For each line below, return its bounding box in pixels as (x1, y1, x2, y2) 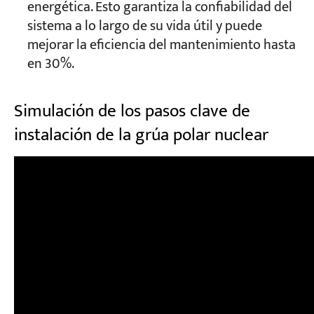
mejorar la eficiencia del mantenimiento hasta (27, 33, 296, 57)
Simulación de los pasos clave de (13, 97, 250, 126)
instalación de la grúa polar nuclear (13, 121, 268, 150)
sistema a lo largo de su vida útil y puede (27, 14, 262, 38)
